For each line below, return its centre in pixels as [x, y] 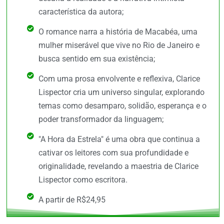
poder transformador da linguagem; [101, 119]
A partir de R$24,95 [72, 200]
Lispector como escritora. [83, 180]
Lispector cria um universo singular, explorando [121, 92]
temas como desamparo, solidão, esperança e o [122, 106]
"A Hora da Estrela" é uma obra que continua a [119, 139]
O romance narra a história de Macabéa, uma [118, 32]
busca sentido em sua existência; [96, 59]
